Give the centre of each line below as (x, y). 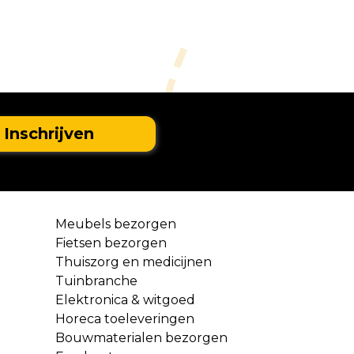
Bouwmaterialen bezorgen (142, 337)
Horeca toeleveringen (125, 318)
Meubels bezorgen (116, 224)
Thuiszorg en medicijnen (134, 262)
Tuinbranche (97, 281)
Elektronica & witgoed (126, 299)
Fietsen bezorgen (111, 243)
